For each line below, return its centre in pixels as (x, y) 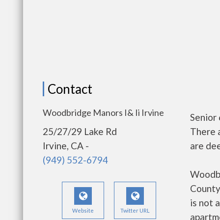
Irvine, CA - (66, 146)
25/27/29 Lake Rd (80, 131)
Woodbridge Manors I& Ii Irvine (103, 112)
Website (83, 210)
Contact (70, 89)
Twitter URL (135, 210)
